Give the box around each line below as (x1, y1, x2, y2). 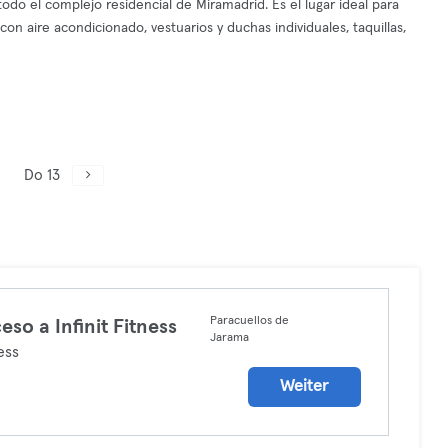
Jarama (209, 332, 249, 344)
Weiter (279, 378, 330, 395)
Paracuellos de (209, 315, 289, 327)
